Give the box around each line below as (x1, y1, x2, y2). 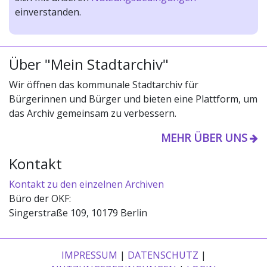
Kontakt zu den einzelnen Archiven (9, 178, 164, 191)
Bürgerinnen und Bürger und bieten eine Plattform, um (9, 92, 257, 105)
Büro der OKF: (9, 192, 71, 205)
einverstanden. (15, 5, 81, 18)
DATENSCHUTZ (127, 249, 198, 262)
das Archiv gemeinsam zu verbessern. (9, 107, 176, 120)
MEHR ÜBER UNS (161, 131, 247, 145)
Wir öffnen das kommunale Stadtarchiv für (9, 78, 198, 91)
